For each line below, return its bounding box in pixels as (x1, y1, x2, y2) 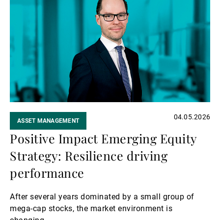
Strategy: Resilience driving (10, 147, 167, 164)
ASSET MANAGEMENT (17, 117, 79, 124)
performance (10, 164, 84, 181)
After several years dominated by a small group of (10, 192, 194, 201)
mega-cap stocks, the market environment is (10, 203, 172, 213)
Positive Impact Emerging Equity (10, 130, 197, 146)
